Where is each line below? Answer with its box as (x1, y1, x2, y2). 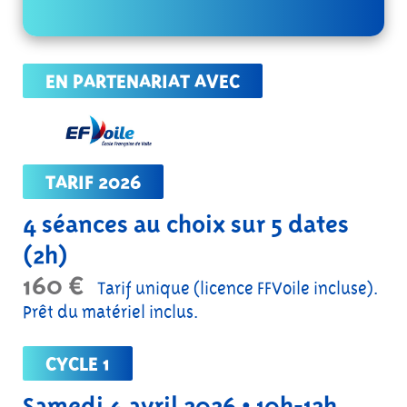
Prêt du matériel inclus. (23, 297, 198, 327)
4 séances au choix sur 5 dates (23, 203, 349, 245)
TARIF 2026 (45, 164, 141, 199)
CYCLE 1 (45, 346, 110, 381)
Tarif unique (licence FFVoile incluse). (97, 273, 378, 303)
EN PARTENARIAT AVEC (45, 64, 240, 98)
